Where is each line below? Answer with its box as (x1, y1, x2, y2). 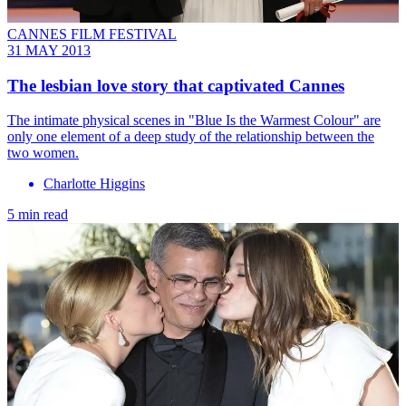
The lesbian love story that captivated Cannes (7, 75, 344, 95)
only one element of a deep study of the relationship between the (7, 129, 374, 145)
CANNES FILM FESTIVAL (7, 25, 177, 42)
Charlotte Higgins (43, 176, 145, 192)
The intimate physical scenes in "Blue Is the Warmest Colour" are (7, 112, 381, 129)
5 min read (7, 207, 68, 223)
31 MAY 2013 (7, 42, 91, 58)
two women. (7, 145, 79, 161)
